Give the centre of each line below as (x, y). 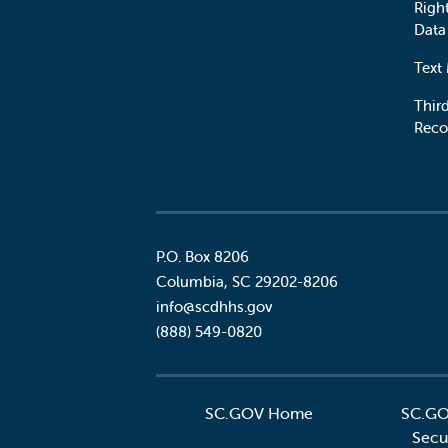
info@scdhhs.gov (214, 306)
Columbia (190, 281)
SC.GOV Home (259, 413)
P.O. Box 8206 (202, 256)
